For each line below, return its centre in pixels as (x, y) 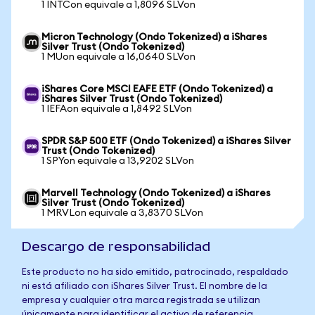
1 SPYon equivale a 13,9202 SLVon (118, 161)
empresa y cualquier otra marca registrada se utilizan (141, 301)
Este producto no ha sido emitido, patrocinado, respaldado (155, 272)
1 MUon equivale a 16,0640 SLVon (118, 57)
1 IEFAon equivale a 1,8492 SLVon (117, 109)
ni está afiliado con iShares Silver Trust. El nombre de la (144, 287)
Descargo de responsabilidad (116, 246)
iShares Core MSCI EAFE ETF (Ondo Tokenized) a (157, 89)
